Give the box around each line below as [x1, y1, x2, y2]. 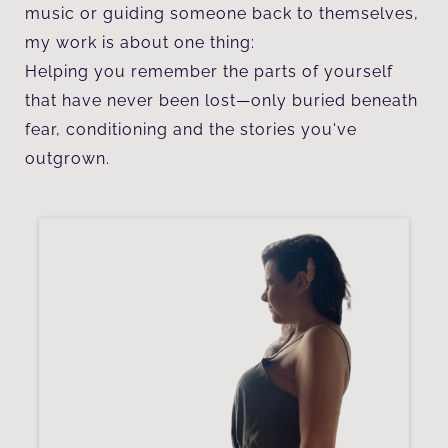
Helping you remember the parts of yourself [25, 61, 393, 81]
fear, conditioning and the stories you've [25, 119, 357, 139]
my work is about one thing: [25, 32, 255, 52]
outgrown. [25, 148, 110, 168]
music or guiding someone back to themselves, [25, 3, 419, 23]
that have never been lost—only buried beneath [25, 90, 418, 110]
